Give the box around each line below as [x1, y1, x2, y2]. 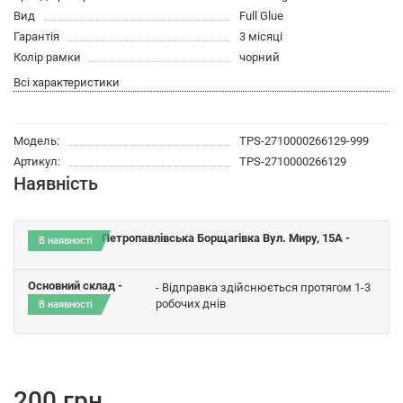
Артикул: [13, 154, 60, 168]
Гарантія [13, 29, 59, 43]
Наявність [13, 173, 98, 194]
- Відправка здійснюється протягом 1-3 [156, 281, 372, 295]
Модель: [13, 133, 59, 148]
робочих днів [156, 297, 227, 311]
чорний [238, 49, 280, 64]
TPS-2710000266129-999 [238, 133, 369, 148]
